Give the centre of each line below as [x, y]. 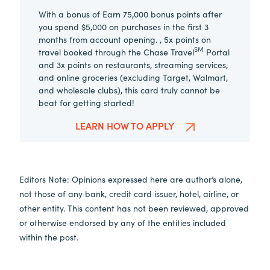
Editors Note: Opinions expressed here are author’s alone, [131, 179]
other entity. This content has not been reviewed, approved [134, 208]
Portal [217, 52]
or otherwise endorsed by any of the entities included [123, 222]
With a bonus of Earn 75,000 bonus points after [130, 14]
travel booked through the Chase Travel [116, 52]
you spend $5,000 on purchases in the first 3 [124, 26]
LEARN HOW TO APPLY [126, 125]
